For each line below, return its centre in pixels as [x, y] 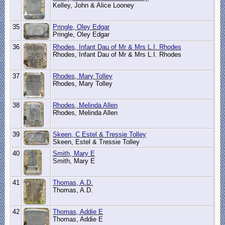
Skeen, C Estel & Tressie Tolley [99, 135]
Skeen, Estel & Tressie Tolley [97, 142]
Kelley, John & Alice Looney [94, 6]
